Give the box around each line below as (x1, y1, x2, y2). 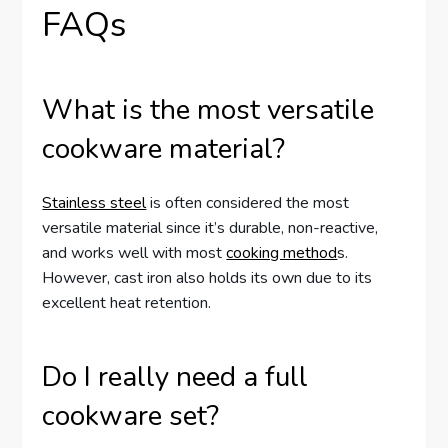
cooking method (226, 242, 338, 265)
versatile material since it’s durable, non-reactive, (42, 217, 379, 240)
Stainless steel (42, 192, 147, 215)
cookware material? (42, 130, 286, 168)
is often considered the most (146, 192, 350, 215)
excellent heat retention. (42, 292, 212, 315)
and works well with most (42, 242, 227, 265)
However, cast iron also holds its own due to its (42, 267, 373, 290)
